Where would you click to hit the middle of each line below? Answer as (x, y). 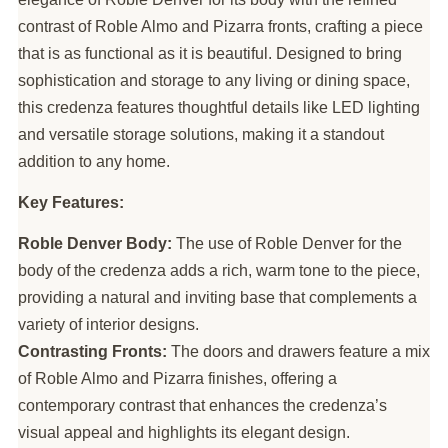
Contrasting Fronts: (92, 351)
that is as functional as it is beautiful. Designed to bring (210, 53)
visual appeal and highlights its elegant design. (184, 432)
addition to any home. (94, 161)
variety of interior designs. (108, 324)
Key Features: (71, 202)
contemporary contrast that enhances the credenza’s (202, 405)
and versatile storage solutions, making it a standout (201, 134)
